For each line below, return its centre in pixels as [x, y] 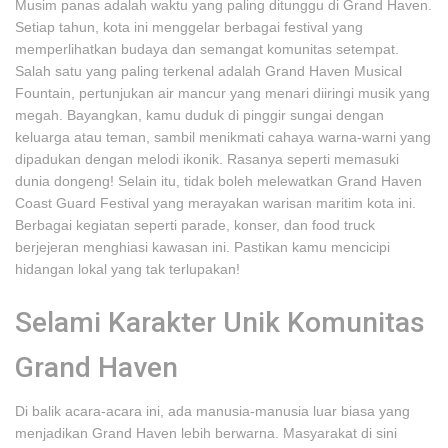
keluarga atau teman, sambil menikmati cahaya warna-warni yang [223, 137]
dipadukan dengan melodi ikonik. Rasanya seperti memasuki [207, 159]
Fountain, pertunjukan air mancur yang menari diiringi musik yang [222, 93]
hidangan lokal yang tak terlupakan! [127, 269]
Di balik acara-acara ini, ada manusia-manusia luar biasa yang [212, 411]
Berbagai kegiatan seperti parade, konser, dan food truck [195, 225]
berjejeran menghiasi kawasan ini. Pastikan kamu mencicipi [202, 247]
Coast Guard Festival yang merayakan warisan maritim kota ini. [215, 203]
